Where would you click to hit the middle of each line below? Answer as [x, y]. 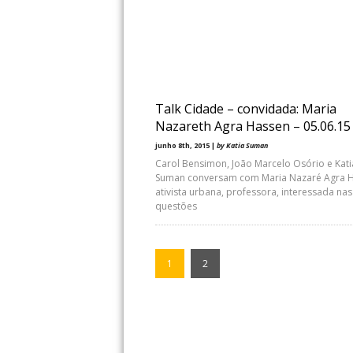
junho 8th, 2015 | [186, 145]
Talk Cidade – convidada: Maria [246, 109]
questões [176, 206]
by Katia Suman [242, 145]
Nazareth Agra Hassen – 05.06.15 [253, 126]
